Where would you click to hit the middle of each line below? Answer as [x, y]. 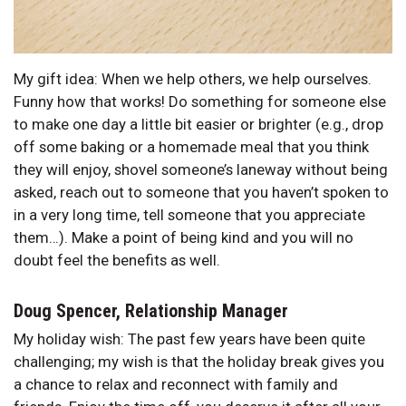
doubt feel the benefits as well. [117, 260]
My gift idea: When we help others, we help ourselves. [193, 78]
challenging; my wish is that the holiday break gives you [199, 361]
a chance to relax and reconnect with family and [176, 384]
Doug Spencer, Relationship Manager [151, 310]
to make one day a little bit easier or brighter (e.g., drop [198, 124]
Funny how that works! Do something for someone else [200, 101]
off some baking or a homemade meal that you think [191, 146]
